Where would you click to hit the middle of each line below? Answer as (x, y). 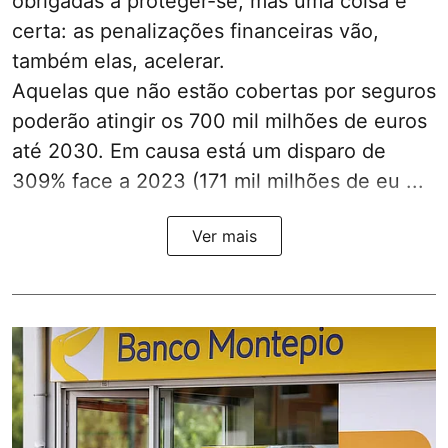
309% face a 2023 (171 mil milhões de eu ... (218, 181)
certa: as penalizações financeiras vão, (195, 31)
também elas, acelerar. (118, 61)
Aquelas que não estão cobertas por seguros (224, 91)
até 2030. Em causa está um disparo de (199, 151)
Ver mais (224, 236)
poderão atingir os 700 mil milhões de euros (219, 121)
